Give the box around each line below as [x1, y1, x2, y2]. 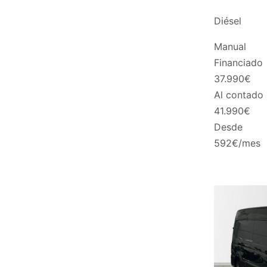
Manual [213, 41, 246, 53]
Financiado [213, 57, 263, 69]
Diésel [213, 15, 241, 27]
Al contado [213, 89, 263, 101]
